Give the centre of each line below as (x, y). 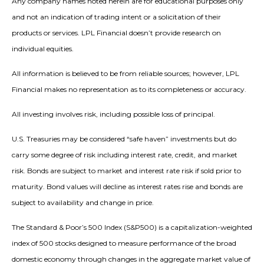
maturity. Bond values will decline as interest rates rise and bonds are (127, 187)
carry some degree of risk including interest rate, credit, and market (125, 155)
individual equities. (43, 49)
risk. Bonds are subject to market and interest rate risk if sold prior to (126, 171)
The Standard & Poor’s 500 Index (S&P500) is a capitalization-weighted (132, 227)
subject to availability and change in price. (83, 203)
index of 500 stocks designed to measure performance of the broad (124, 243)
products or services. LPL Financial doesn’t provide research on (116, 33)
